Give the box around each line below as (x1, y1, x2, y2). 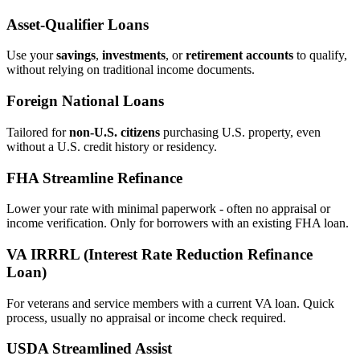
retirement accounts (186, 48, 293, 63)
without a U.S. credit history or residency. (6, 139, 217, 153)
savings (56, 48, 96, 63)
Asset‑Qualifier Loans (6, 15, 149, 33)
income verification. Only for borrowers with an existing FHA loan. (6, 216, 349, 231)
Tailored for (6, 125, 69, 139)
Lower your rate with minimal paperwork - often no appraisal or (6, 202, 330, 216)
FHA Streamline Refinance (6, 169, 182, 186)
